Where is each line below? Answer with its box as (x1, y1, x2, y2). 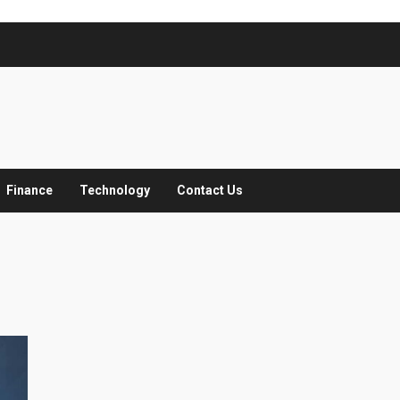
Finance (6, 183, 53, 197)
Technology (79, 183, 150, 197)
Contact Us (177, 183, 243, 197)
